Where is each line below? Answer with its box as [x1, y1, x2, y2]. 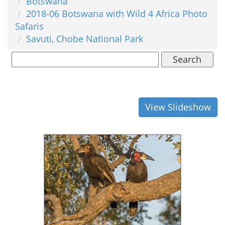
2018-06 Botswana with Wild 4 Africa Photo [26, 7, 207, 20]
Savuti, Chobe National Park [26, 32, 143, 45]
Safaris [15, 20, 44, 32]
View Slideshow [145, 100, 211, 113]
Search [173, 53, 202, 65]
